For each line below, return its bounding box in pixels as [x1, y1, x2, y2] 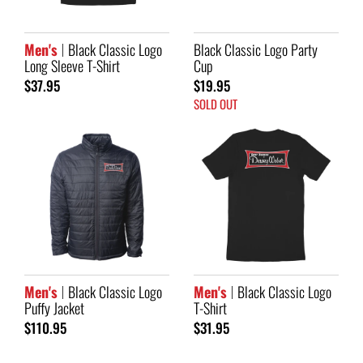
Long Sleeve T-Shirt [24, 54, 120, 76]
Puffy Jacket [24, 297, 84, 318]
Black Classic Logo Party [194, 38, 318, 60]
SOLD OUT [194, 94, 237, 113]
